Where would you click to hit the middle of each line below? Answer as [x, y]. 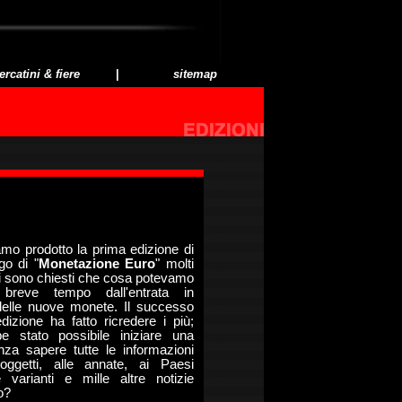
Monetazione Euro [97, 264]
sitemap [195, 74]
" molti [175, 264]
